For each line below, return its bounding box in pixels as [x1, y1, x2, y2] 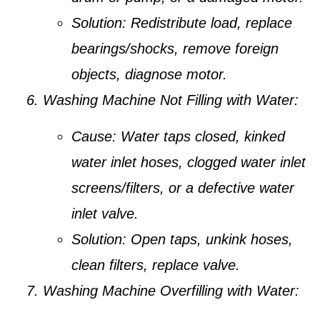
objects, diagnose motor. [71, 66, 227, 83]
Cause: [71, 128, 116, 144]
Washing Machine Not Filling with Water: [43, 92, 299, 109]
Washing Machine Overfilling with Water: [43, 282, 299, 299]
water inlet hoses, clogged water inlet [71, 154, 306, 170]
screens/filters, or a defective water [71, 179, 294, 196]
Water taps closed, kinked [116, 128, 285, 144]
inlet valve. [71, 205, 139, 221]
